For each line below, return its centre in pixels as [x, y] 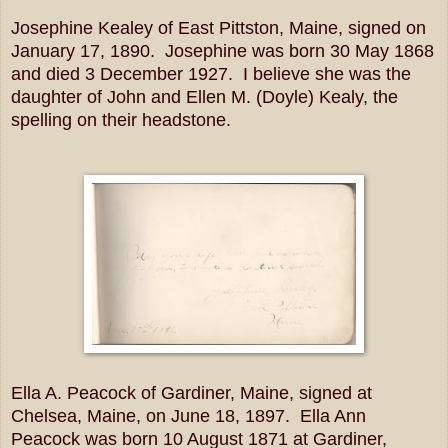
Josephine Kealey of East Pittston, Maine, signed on [218, 27]
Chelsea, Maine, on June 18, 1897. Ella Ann [188, 415]
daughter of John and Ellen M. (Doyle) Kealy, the [204, 96]
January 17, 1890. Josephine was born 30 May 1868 [222, 50]
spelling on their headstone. [121, 119]
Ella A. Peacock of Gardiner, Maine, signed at [191, 392]
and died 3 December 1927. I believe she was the [211, 73]
